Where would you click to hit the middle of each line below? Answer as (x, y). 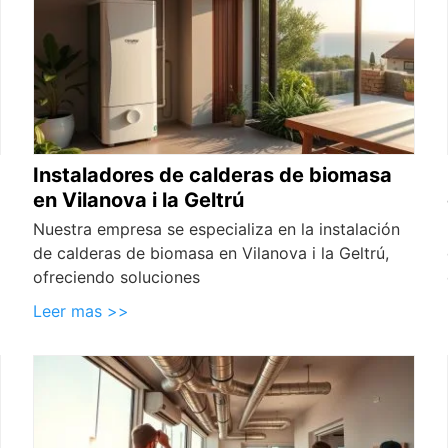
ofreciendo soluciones (117, 277)
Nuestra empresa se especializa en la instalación (217, 229)
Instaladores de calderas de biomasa (213, 175)
